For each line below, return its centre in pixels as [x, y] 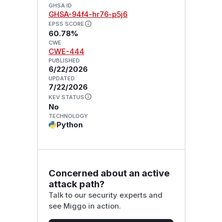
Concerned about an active [109, 173]
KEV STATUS [66, 97]
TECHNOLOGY [68, 116]
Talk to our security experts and [105, 195]
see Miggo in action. [84, 206]
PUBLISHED [64, 61]
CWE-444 [66, 52]
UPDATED [61, 79]
